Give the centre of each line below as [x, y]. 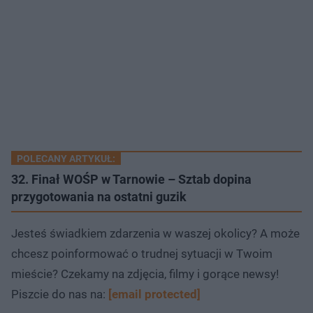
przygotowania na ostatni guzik [99, 196]
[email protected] [154, 294]
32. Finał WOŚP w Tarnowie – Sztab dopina [131, 179]
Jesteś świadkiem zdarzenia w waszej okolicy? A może [155, 233]
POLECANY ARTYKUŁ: [66, 158]
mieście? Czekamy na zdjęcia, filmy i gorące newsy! [145, 274]
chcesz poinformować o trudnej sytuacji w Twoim [142, 253]
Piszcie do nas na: [60, 294]
